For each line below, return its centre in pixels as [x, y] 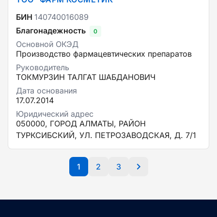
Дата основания [46, 91]
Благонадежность [51, 31]
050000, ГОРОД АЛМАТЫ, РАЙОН [81, 124]
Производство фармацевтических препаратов [104, 54]
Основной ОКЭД [47, 44]
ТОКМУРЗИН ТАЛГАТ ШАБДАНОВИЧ [86, 77]
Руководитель [43, 67]
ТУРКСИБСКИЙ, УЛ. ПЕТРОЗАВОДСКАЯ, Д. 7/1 [106, 135]
